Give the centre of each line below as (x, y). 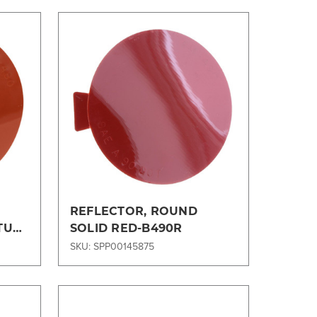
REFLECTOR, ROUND (133, 210)
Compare (162, 121)
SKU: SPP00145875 (112, 246)
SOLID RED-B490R (126, 227)
